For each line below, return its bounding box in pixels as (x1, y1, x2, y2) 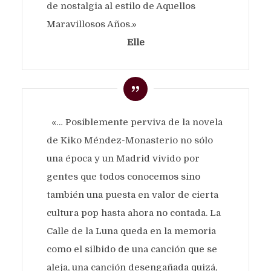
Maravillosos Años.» (46, 18, 137, 30)
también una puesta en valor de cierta (46, 189, 218, 200)
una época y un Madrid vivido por (46, 152, 200, 164)
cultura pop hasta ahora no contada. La (46, 207, 221, 218)
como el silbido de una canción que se (46, 243, 217, 255)
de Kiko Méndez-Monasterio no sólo (46, 134, 213, 146)
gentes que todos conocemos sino (46, 171, 200, 182)
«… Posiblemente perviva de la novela (46, 116, 223, 128)
